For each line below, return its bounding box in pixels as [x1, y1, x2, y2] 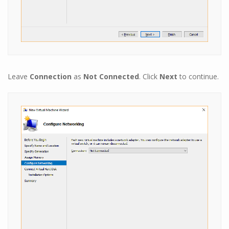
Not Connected [83, 72, 139, 82]
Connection [30, 72, 72, 82]
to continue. [177, 72, 219, 82]
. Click [139, 72, 159, 82]
